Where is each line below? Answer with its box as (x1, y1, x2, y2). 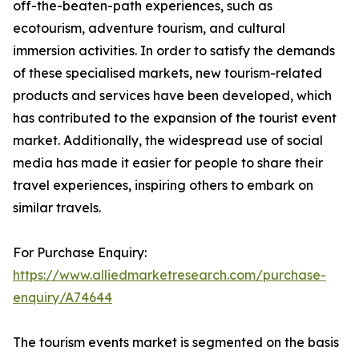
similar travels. (13, 200, 101, 216)
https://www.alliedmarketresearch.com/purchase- (13, 267, 326, 284)
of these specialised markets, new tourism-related (13, 65, 322, 82)
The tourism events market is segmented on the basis (13, 334, 339, 351)
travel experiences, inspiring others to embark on (13, 177, 313, 194)
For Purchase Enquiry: (13, 244, 147, 261)
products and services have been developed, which (13, 87, 332, 104)
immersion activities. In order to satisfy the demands (13, 42, 335, 59)
